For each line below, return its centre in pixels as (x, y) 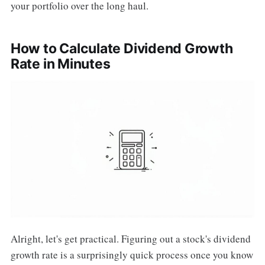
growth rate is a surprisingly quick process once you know (132, 255)
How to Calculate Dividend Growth (122, 48)
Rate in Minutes (60, 64)
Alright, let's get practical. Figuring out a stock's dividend (130, 239)
